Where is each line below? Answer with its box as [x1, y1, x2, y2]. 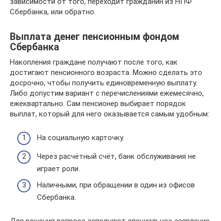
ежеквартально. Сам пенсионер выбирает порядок [10, 99, 186, 108]
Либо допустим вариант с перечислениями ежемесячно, [10, 88, 204, 98]
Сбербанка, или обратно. [10, 7, 96, 16]
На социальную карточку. [37, 133, 124, 142]
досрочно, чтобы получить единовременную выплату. [10, 78, 197, 87]
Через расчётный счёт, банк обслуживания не [37, 151, 196, 161]
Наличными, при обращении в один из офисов [37, 181, 195, 189]
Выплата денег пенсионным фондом [10, 31, 179, 42]
